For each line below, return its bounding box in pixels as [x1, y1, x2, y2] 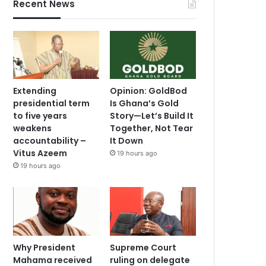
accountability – [13, 135, 87, 147]
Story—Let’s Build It [110, 110, 194, 122]
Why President [13, 241, 76, 254]
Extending [13, 85, 57, 97]
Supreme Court [110, 241, 177, 254]
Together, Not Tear [110, 122, 194, 135]
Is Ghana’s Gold [110, 97, 179, 110]
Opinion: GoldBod [110, 85, 188, 97]
